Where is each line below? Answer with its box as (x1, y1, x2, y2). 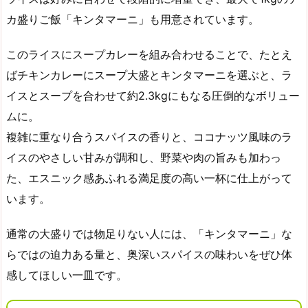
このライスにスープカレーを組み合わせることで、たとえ (6, 47, 292, 62)
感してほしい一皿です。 (6, 267, 127, 282)
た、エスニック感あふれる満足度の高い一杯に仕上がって (6, 171, 292, 186)
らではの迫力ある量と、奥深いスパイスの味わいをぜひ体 (6, 247, 292, 261)
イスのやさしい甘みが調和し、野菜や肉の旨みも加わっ (6, 151, 281, 165)
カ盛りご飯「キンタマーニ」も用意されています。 (6, 12, 259, 27)
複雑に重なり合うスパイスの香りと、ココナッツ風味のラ (6, 130, 292, 144)
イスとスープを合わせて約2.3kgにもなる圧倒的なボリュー (6, 89, 300, 103)
